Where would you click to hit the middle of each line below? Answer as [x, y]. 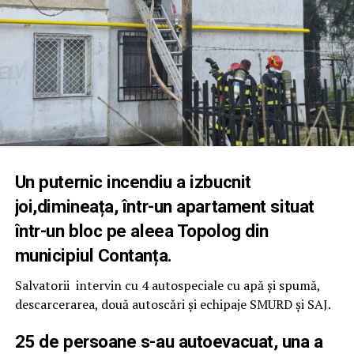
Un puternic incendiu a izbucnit [133, 182]
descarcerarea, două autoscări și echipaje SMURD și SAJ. [173, 305]
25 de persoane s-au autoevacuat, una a [169, 342]
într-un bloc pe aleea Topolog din [141, 231]
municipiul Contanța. [93, 256]
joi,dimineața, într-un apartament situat [164, 207]
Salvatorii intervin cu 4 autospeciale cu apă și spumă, [167, 286]
